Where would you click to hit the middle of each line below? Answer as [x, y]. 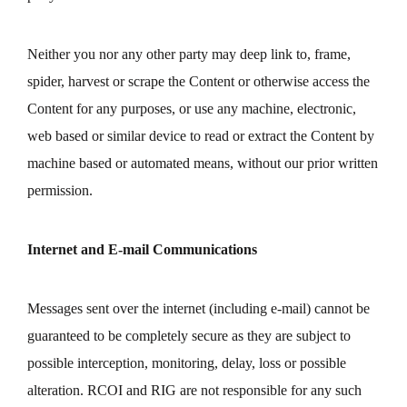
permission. [60, 190]
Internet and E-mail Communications [142, 249]
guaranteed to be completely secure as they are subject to [189, 336]
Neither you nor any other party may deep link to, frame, [189, 54]
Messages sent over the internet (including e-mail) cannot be [199, 308]
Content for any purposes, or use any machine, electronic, [192, 109]
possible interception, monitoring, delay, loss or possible [187, 363]
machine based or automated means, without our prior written [203, 163]
